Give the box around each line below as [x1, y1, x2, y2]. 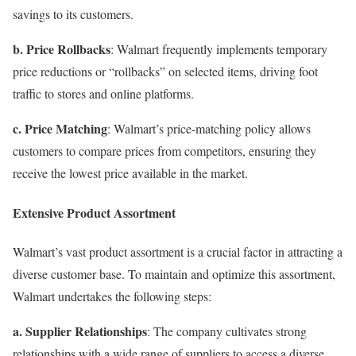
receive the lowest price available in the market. [13, 164, 248, 182]
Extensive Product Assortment [13, 203, 176, 222]
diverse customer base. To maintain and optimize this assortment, [13, 265, 335, 282]
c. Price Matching [13, 119, 107, 138]
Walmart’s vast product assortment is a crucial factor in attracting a [13, 242, 342, 260]
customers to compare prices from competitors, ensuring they [13, 142, 316, 160]
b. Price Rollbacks [13, 40, 110, 59]
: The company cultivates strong [147, 322, 307, 339]
